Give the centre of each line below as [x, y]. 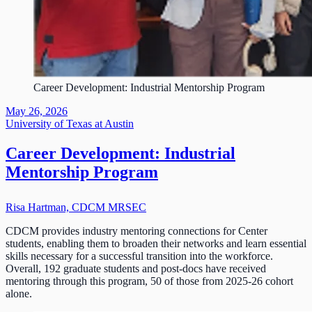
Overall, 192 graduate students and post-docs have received [136, 269]
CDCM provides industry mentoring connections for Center [136, 231]
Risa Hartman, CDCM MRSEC [76, 208]
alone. [19, 294]
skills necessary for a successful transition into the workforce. [139, 256]
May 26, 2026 [37, 111]
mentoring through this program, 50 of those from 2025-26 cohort [149, 281]
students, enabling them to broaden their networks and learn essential [156, 244]
